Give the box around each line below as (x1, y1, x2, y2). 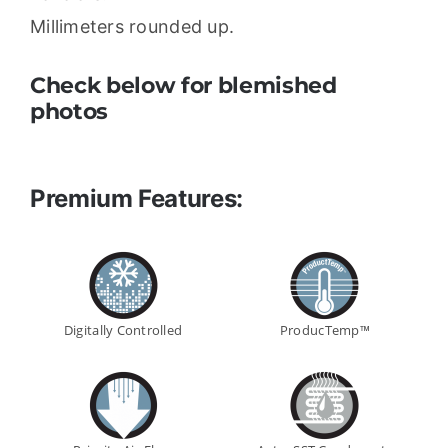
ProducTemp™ (279, 320, 370, 339)
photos (29, 97, 108, 125)
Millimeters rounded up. (29, 15, 235, 37)
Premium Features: (29, 183, 243, 213)
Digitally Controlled (63, 320, 183, 339)
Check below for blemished (29, 71, 337, 99)
